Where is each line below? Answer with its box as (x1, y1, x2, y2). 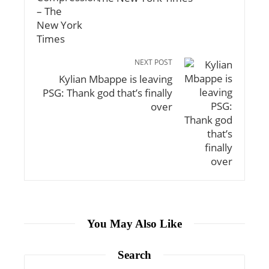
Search (118, 248, 151, 261)
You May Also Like (87, 217, 182, 230)
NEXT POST (134, 56, 172, 67)
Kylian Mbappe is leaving (59, 71, 172, 86)
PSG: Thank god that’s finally (43, 85, 172, 100)
